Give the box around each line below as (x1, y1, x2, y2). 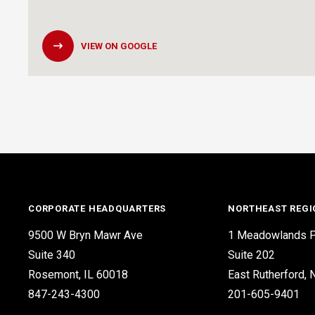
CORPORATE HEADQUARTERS (28, 203, 167, 214)
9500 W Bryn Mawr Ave (28, 229, 143, 242)
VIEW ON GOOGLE (81, 41, 157, 51)
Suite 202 (228, 248, 276, 262)
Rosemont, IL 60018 (28, 268, 128, 281)
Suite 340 (28, 248, 75, 262)
